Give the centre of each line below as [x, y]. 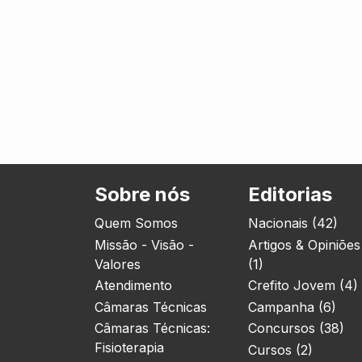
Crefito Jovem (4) [303, 286]
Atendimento [133, 286]
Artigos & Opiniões [304, 244]
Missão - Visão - [144, 244]
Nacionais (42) [293, 223]
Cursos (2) [280, 349]
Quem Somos [136, 223]
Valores [118, 264]
